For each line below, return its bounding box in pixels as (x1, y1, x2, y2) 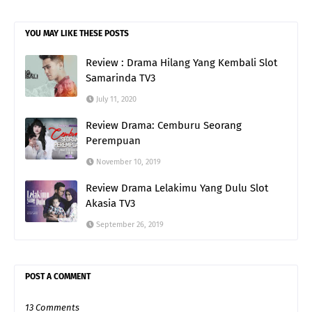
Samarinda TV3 (86, 72, 155, 85)
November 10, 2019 (96, 157, 161, 167)
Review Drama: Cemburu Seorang (86, 119, 242, 132)
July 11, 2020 (96, 95, 136, 104)
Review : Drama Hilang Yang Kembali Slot (86, 56, 277, 70)
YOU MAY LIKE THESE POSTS (25, 29, 129, 39)
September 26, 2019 (96, 220, 164, 230)
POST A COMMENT (25, 272, 91, 282)
